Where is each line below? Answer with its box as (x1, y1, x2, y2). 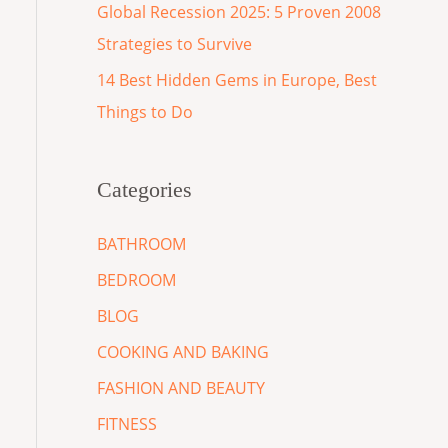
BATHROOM (96, 232, 186, 255)
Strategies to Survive (96, 33, 252, 56)
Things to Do (96, 101, 193, 124)
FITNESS (96, 412, 157, 435)
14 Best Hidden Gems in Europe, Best (96, 69, 377, 92)
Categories (96, 176, 192, 202)
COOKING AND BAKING (96, 340, 269, 363)
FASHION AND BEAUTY (96, 376, 265, 399)
